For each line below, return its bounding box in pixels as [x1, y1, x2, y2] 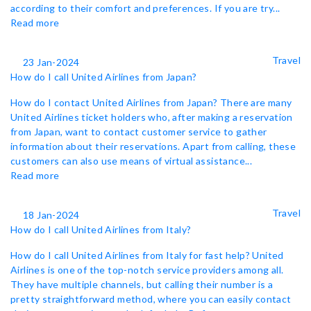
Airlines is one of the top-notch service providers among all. [10, 264, 284, 276]
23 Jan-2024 [23, 56, 80, 68]
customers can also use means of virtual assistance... [10, 155, 253, 167]
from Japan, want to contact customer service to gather [10, 126, 267, 137]
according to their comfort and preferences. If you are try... [10, 2, 280, 14]
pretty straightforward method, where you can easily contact [10, 293, 292, 305]
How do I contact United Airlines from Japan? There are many [10, 96, 292, 108]
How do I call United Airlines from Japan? [10, 71, 197, 83]
